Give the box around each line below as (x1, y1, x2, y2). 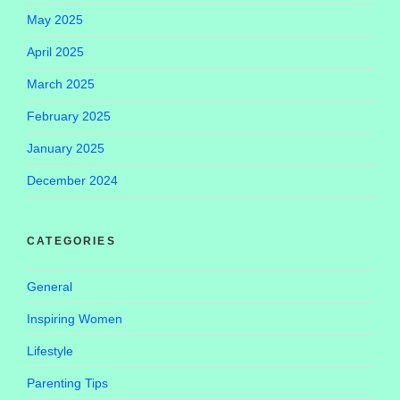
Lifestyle (27, 343, 73, 358)
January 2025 (27, 140, 104, 155)
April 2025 (27, 44, 84, 59)
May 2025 (27, 12, 83, 27)
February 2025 (27, 108, 111, 123)
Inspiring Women (27, 311, 122, 326)
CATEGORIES (27, 234, 116, 247)
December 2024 (27, 172, 118, 187)
